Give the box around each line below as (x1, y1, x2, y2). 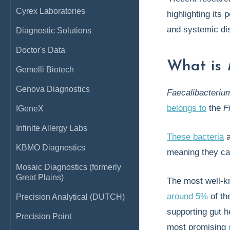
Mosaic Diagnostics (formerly (16, 163, 121, 171)
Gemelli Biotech (16, 65, 74, 74)
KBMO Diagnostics (16, 143, 85, 152)
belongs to (167, 103, 207, 113)
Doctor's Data (16, 46, 65, 54)
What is (167, 59, 227, 74)
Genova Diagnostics (16, 85, 90, 93)
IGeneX (16, 104, 44, 113)
